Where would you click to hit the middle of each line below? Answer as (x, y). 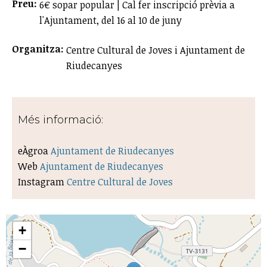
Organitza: (39, 49)
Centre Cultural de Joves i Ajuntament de (156, 50)
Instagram (42, 181)
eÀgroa (34, 150)
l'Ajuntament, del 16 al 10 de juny (111, 20)
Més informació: (62, 119)
